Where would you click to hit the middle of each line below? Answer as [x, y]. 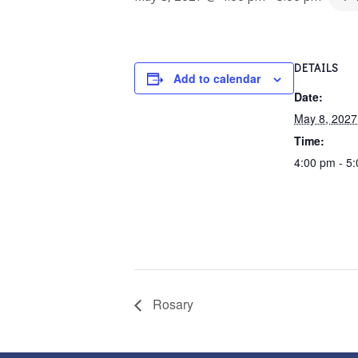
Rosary [171, 304]
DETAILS [316, 68]
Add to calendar [217, 78]
